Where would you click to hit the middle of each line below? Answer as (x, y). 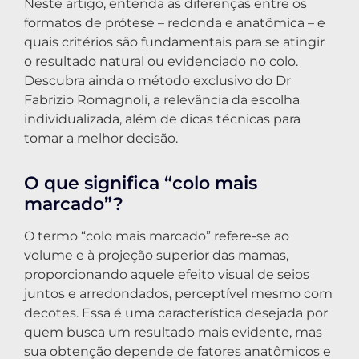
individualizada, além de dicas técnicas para (162, 119)
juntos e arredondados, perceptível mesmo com (178, 293)
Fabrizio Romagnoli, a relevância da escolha (162, 99)
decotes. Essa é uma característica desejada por (176, 313)
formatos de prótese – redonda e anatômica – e (175, 22)
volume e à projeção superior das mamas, (156, 255)
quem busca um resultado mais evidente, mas (173, 332)
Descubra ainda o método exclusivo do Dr (157, 80)
